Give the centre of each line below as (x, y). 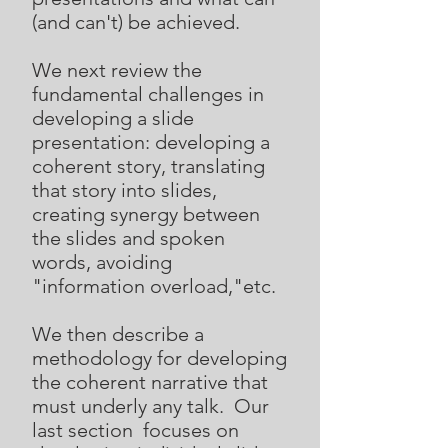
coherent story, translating (148, 166)
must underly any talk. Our (150, 406)
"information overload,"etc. (154, 286)
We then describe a (118, 334)
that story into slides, (124, 190)
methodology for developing (159, 358)
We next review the (117, 70)
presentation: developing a (151, 142)
